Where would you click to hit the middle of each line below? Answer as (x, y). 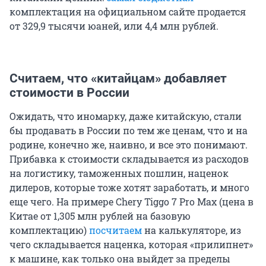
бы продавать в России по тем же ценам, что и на (129, 130)
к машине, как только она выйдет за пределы (120, 258)
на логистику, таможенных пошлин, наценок (119, 173)
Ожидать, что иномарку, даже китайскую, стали (126, 116)
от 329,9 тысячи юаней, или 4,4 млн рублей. (114, 26)
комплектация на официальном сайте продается (128, 11)
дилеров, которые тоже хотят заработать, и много (129, 187)
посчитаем (115, 230)
